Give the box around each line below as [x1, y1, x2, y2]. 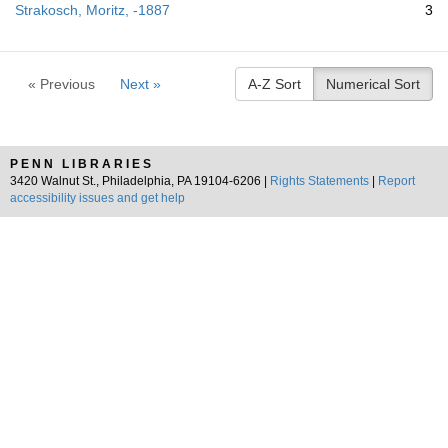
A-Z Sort [248, 76, 301, 92]
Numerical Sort [326, 76, 420, 92]
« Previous [28, 76, 95, 92]
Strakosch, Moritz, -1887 [15, 2, 170, 18]
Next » [120, 76, 161, 92]
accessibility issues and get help [10, 191, 185, 205]
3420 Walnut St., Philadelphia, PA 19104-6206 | [10, 174, 270, 188]
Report [378, 174, 415, 188]
